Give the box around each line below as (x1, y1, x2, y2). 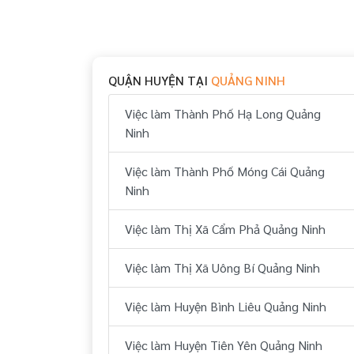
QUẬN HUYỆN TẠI (108, 71, 211, 88)
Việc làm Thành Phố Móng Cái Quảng (125, 162, 325, 179)
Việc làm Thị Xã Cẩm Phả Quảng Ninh (125, 220, 326, 237)
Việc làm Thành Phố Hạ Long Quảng (125, 104, 321, 122)
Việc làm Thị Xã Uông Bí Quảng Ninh (125, 258, 320, 276)
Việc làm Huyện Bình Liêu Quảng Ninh (125, 297, 326, 314)
